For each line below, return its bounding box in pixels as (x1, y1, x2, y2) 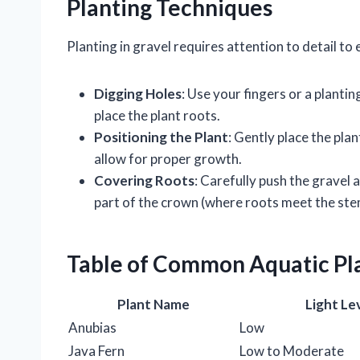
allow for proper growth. (94, 150, 242, 168)
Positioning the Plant (94, 129, 228, 146)
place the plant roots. (94, 107, 220, 125)
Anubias (68, 319, 117, 337)
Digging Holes (94, 85, 182, 103)
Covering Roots (94, 172, 194, 190)
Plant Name (117, 296, 190, 313)
